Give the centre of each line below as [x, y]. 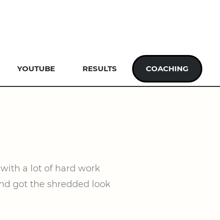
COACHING [167, 68]
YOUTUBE [36, 68]
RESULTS [100, 68]
